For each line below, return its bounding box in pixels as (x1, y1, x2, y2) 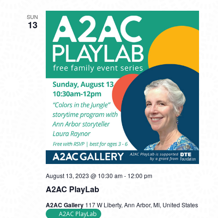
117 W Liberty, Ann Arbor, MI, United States (85, 200, 198, 209)
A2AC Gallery (45, 200, 85, 209)
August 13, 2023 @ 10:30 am (45, 171, 123, 180)
